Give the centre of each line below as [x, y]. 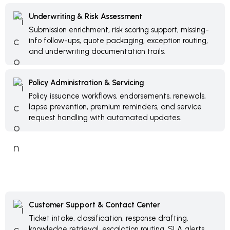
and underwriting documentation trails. [97, 51]
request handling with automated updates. [105, 118]
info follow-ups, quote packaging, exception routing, [118, 41]
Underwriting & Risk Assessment [85, 16]
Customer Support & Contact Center [94, 205]
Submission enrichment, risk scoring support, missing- [119, 30]
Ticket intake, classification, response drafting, [109, 218]
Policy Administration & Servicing [86, 83]
